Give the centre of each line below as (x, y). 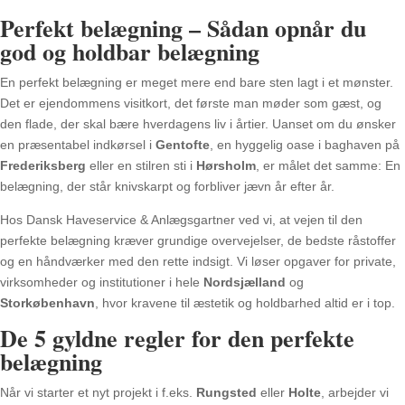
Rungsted (226, 392)
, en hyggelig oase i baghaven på (305, 144)
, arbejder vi (355, 392)
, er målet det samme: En (328, 165)
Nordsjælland (245, 282)
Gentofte (183, 144)
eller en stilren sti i (141, 165)
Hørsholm (226, 165)
